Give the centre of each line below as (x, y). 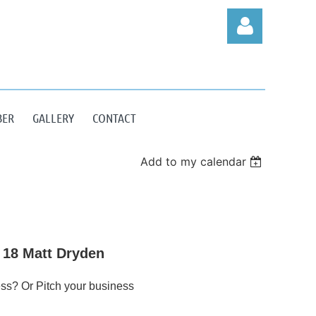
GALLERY (53, 118)
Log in (245, 149)
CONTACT (114, 118)
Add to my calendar (194, 162)
